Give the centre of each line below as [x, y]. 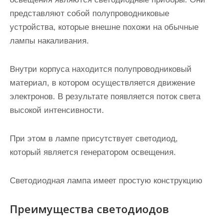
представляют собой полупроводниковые [89, 13]
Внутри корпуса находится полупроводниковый [101, 69]
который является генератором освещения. [93, 152]
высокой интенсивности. [57, 110]
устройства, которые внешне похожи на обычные [104, 27]
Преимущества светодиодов [89, 209]
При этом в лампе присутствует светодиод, [94, 139]
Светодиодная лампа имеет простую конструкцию [106, 181]
